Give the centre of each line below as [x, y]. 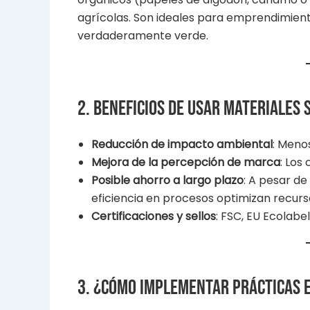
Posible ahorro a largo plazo [167, 180]
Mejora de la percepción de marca [186, 162]
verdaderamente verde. [143, 36]
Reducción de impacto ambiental [182, 144]
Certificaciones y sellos [154, 216]
